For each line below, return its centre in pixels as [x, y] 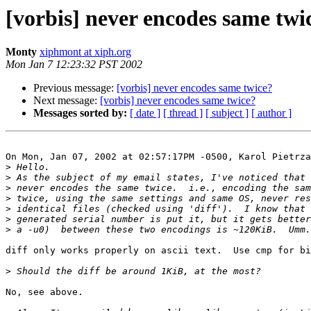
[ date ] [145, 113]
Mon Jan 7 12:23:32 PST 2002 [74, 65]
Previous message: [75, 88]
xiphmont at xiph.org [85, 52]
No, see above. [50, 292]
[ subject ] [227, 113]
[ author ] [271, 113]
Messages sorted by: [80, 113]
